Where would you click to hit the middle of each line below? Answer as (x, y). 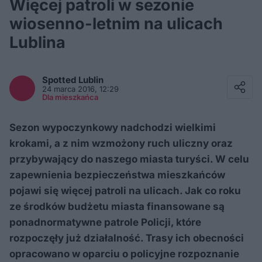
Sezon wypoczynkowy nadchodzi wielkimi (113, 127)
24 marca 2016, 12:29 (80, 89)
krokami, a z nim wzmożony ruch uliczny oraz (121, 143)
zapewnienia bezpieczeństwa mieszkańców (117, 175)
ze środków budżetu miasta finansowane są (117, 206)
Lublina (37, 42)
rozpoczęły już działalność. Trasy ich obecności (127, 238)
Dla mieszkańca (70, 97)
